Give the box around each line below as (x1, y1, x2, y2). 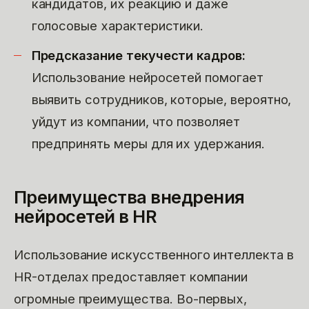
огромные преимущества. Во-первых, (14, 290, 248, 306)
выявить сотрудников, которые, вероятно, (31, 91, 292, 107)
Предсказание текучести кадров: (31, 47, 246, 63)
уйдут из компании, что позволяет (31, 113, 240, 129)
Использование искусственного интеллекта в (14, 246, 294, 262)
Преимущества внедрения (14, 186, 245, 208)
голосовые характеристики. (31, 17, 204, 33)
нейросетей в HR (14, 205, 157, 227)
